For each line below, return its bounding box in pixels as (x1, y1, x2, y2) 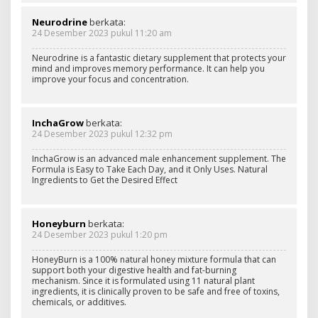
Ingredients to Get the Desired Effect (32, 173, 177, 186)
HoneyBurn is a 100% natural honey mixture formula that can (32, 253, 276, 265)
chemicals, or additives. (32, 295, 126, 308)
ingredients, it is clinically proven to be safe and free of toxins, (32, 285, 280, 297)
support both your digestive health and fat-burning (32, 263, 236, 276)
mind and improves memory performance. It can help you (32, 62, 265, 75)
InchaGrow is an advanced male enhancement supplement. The (32, 152, 286, 165)
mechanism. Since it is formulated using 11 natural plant (32, 274, 255, 287)
